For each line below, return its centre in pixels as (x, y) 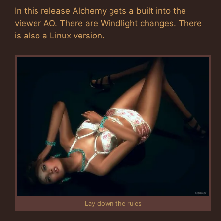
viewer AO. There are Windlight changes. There (108, 23)
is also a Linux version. (60, 36)
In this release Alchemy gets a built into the (100, 11)
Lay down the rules (113, 203)
